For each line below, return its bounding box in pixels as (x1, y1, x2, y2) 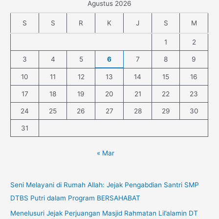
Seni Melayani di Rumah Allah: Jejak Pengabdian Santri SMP (10, 181, 199, 189)
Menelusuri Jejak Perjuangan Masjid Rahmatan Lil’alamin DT (10, 209, 198, 217)
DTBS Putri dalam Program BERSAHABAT (10, 194, 141, 202)
